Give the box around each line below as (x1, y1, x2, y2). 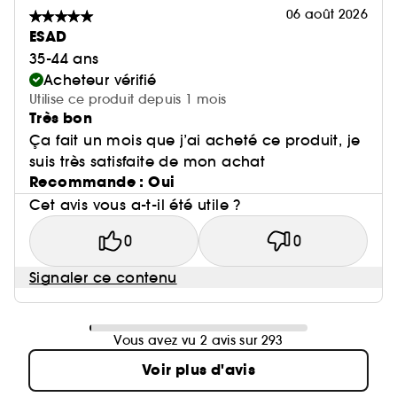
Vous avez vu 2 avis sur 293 (113, 332, 284, 349)
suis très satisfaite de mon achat (29, 152, 266, 171)
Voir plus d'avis (141, 360, 256, 381)
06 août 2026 (285, 6, 368, 23)
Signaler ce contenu (29, 269, 177, 287)
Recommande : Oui (29, 172, 175, 193)
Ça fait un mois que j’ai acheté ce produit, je (29, 131, 361, 150)
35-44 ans (29, 50, 99, 68)
